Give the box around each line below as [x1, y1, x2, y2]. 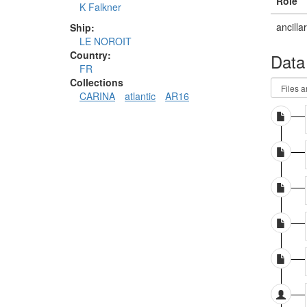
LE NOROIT [79, 34, 132, 49]
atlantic [125, 89, 156, 103]
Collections [70, 75, 123, 90]
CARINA [79, 89, 115, 103]
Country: [70, 48, 111, 62]
